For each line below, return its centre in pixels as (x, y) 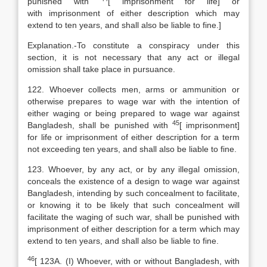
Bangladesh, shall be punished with (100, 125)
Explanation (49, 45)
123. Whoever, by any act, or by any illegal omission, (133, 169)
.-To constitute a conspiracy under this (156, 45)
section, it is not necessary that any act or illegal (133, 57)
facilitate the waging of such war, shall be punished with (133, 217)
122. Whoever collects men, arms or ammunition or (133, 89)
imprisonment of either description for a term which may (133, 229)
